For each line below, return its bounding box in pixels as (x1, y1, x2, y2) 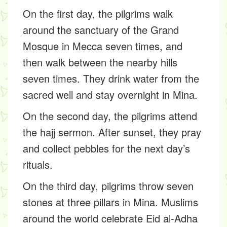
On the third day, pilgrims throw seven (23, 178, 194, 194)
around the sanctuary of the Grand (23, 22, 179, 37)
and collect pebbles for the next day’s (23, 141, 190, 156)
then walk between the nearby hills (23, 55, 177, 70)
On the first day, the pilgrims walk (23, 6, 173, 21)
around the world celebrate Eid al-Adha (23, 211, 198, 226)
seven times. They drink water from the (23, 71, 199, 86)
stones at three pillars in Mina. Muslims (23, 195, 198, 210)
